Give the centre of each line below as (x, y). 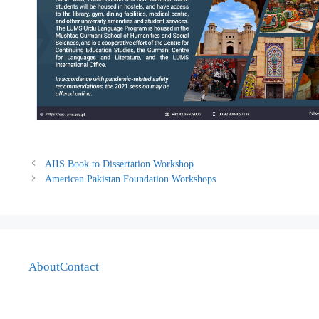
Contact (79, 266)
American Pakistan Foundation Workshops (131, 178)
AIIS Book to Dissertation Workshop (120, 163)
